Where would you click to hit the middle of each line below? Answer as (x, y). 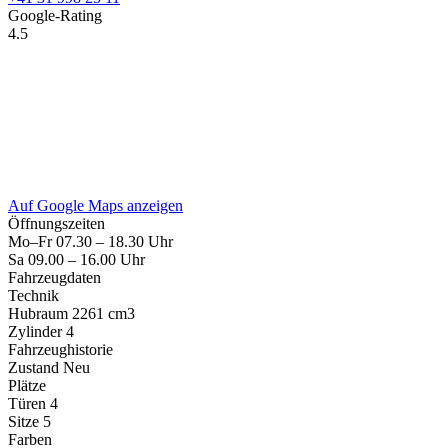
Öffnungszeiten (56, 223)
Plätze (27, 385)
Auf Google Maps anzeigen (95, 205)
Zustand (33, 367)
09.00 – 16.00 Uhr (84, 259)
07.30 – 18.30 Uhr (112, 241)
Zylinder (35, 331)
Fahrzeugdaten (54, 277)
